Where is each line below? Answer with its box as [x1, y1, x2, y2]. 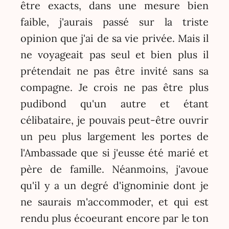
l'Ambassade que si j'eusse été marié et [20, 146, 209, 159]
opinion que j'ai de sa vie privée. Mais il [20, 31, 209, 44]
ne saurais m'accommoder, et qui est [20, 195, 209, 208]
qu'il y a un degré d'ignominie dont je [20, 178, 209, 192]
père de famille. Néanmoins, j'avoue [20, 162, 209, 175]
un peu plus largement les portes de [20, 129, 209, 143]
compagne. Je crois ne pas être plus [20, 80, 209, 94]
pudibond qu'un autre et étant [20, 97, 209, 110]
